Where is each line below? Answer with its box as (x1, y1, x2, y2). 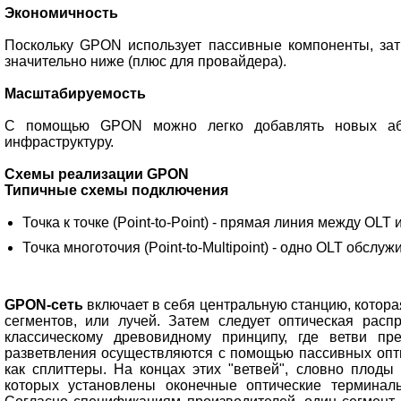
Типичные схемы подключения (4, 183, 228, 199)
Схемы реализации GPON (4, 166, 189, 183)
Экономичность (4, 5, 118, 21)
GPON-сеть (4, 297, 83, 313)
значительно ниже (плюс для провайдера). (4, 54, 286, 70)
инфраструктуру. (4, 134, 114, 150)
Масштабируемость (4, 86, 146, 102)
